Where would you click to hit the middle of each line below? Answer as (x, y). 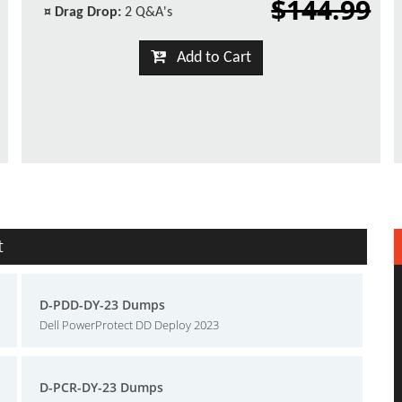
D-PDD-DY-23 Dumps (102, 305)
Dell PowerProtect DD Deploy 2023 (129, 325)
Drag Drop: (88, 13)
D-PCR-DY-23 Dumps (101, 387)
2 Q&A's (147, 13)
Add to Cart (209, 58)
